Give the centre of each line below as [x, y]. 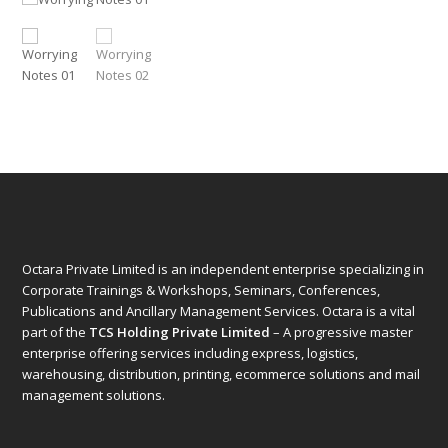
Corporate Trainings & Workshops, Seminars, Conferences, [201, 290]
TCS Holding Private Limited [180, 332]
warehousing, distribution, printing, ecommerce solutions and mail [221, 374]
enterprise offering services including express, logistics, [190, 353]
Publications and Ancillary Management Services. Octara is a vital [219, 311]
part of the [56, 332]
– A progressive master [342, 332]
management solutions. [94, 395]
